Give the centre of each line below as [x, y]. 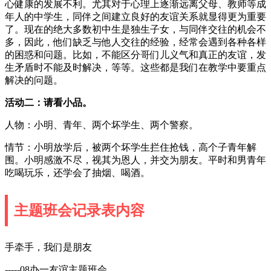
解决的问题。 [34, 80]
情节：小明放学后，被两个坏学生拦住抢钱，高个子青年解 [131, 147]
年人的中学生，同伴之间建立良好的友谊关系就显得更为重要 [135, 16]
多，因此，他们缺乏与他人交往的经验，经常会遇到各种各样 [135, 42]
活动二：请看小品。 [48, 102]
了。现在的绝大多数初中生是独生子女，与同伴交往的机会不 [135, 29]
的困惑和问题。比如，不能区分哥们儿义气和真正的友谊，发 [135, 54]
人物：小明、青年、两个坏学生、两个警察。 [102, 125]
